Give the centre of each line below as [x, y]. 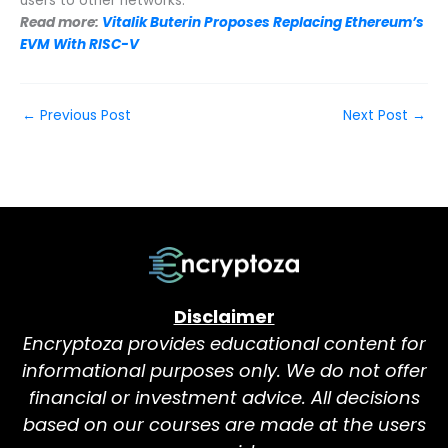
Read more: [61, 22]
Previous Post [83, 115]
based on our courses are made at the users [224, 425]
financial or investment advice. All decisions [224, 398]
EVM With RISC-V [79, 44]
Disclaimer [224, 317]
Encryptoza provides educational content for [224, 344]
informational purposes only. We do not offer [224, 371]
